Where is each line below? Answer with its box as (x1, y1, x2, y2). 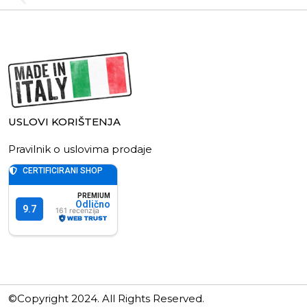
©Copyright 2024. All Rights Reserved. (8, 292, 204, 306)
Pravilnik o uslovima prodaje (8, 143, 152, 156)
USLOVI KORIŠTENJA (8, 115, 121, 129)
